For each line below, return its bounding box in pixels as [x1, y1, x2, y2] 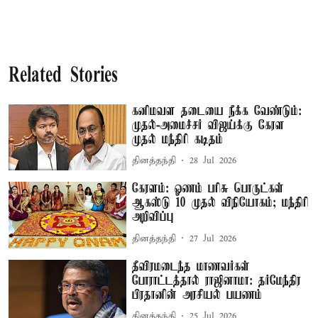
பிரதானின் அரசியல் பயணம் [132, 287, 263, 302]
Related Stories [9, 65, 118, 87]
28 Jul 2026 [190, 155, 237, 167]
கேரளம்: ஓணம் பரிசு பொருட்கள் [132, 182, 285, 197]
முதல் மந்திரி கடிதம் [132, 132, 224, 147]
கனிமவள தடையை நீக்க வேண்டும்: [132, 104, 302, 119]
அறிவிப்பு [132, 210, 175, 225]
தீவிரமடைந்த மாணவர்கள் [132, 259, 251, 274]
